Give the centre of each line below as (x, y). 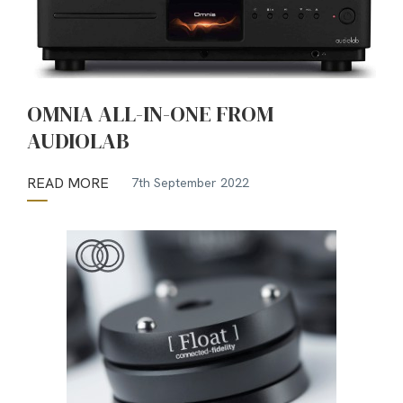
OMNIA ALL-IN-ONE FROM (150, 113)
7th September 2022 (190, 183)
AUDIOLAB (78, 140)
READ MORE (68, 183)
